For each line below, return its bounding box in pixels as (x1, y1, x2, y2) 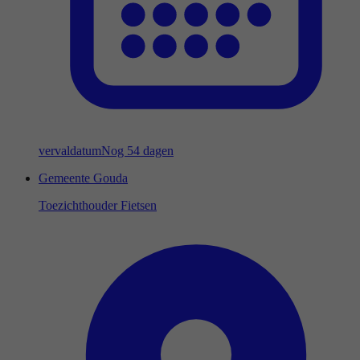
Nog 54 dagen (101, 144, 174, 158)
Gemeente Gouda (39, 171, 128, 186)
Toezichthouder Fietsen (39, 198, 157, 213)
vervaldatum (39, 144, 101, 158)
